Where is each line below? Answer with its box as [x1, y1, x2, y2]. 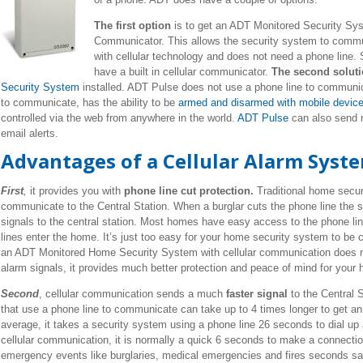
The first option [93, 19, 171, 32]
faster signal [225, 287, 288, 300]
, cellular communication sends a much [38, 287, 226, 300]
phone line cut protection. [123, 184, 254, 197]
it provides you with [26, 184, 124, 197]
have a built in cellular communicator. [93, 65, 271, 78]
